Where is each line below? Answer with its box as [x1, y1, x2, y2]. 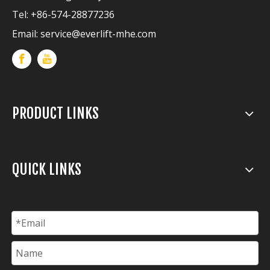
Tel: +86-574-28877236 [12, 7, 115, 21]
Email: [12, 27, 40, 40]
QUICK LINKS [12, 160, 81, 178]
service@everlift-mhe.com [40, 27, 156, 40]
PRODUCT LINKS [12, 104, 99, 122]
